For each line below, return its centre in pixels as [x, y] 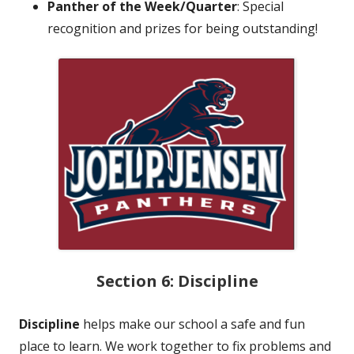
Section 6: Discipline [177, 281]
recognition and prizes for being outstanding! [183, 29]
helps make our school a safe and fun [192, 324]
